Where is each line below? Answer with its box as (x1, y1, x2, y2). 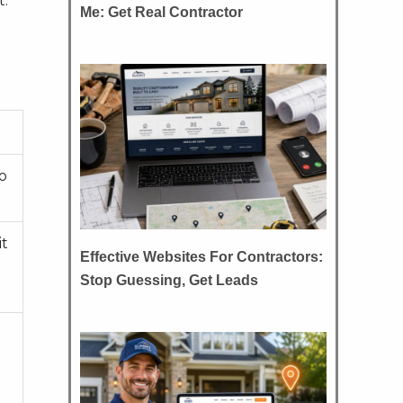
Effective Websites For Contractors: (80, 248, 323, 264)
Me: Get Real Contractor (80, 4, 243, 21)
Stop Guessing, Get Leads (80, 272, 258, 288)
